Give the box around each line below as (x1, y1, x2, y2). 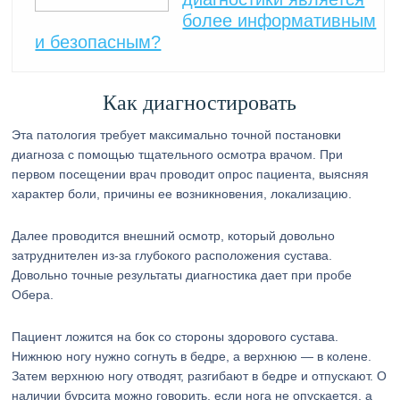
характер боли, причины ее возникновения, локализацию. (12, 187, 353, 201)
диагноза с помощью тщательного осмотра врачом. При (12, 147, 344, 162)
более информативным (182, 11, 377, 30)
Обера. (12, 287, 54, 302)
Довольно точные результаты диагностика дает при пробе (12, 268, 353, 282)
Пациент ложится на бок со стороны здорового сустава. (12, 329, 339, 344)
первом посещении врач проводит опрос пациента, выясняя (12, 167, 370, 181)
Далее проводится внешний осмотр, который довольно (12, 229, 336, 243)
